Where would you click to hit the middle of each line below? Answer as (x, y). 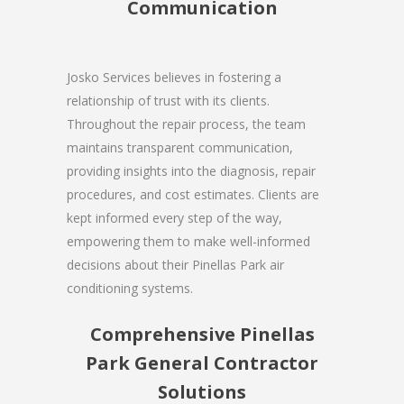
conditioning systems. (130, 288)
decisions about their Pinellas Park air (175, 264)
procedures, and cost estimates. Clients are (193, 194)
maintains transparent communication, (180, 147)
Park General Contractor (202, 363)
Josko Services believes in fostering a (174, 77)
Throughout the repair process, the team (186, 124)
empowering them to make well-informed (188, 241)
